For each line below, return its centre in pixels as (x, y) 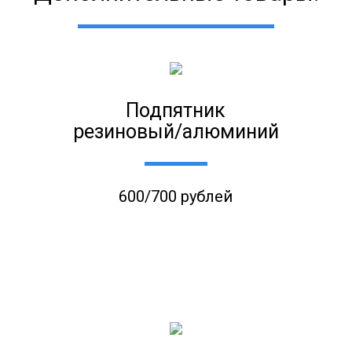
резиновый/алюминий (176, 132)
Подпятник (176, 111)
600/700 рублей (176, 196)
